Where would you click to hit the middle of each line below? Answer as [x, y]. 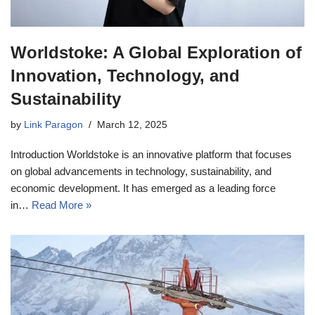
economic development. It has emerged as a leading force [143, 188]
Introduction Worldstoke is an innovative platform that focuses [151, 155]
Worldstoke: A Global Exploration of [156, 53]
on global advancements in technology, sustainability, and [141, 172]
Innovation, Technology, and [125, 76]
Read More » [62, 205]
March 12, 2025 [132, 125]
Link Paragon [53, 125]
